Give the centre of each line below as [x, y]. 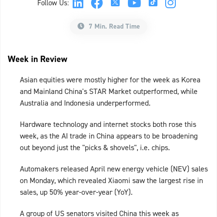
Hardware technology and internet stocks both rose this [108, 124]
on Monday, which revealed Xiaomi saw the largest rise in [111, 181]
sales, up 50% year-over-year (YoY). [76, 192]
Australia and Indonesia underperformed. [85, 103]
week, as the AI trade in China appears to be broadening [109, 136]
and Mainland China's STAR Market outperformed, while [109, 92]
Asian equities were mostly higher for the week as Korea [110, 80]
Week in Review [38, 59]
